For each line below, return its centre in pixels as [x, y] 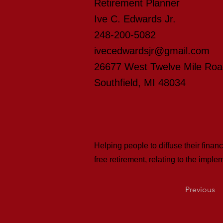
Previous [200, 189]
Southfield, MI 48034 [140, 83]
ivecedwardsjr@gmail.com [152, 51]
